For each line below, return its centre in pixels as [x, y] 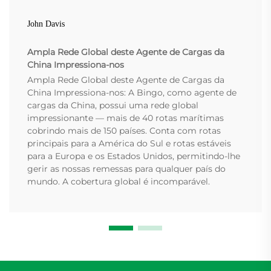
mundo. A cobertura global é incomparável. [119, 182]
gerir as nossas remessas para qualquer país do [126, 169]
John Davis [46, 24]
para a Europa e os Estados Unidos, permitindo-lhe [134, 156]
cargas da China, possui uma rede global [113, 106]
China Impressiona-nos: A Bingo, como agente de [132, 93]
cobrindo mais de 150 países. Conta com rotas [124, 131]
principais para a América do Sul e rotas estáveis [129, 144]
